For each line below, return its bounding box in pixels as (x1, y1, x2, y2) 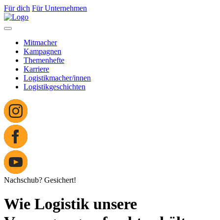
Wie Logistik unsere (4, 195, 137, 213)
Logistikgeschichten (24, 82, 85, 91)
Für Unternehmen (32, 4, 87, 12)
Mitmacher (24, 38, 57, 47)
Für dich (4, 4, 30, 12)
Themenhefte (24, 56, 64, 64)
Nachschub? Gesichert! (4, 176, 76, 184)
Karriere (24, 65, 49, 73)
